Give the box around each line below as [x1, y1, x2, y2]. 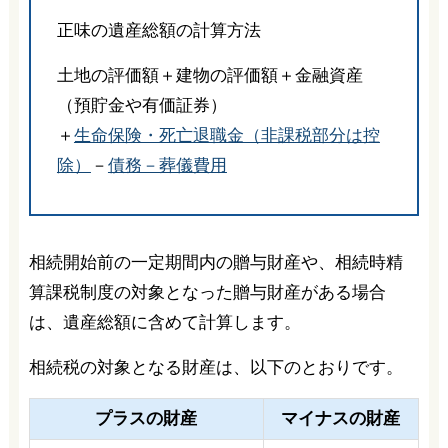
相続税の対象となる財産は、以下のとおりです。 [28, 357, 403, 377]
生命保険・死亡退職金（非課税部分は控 [73, 125, 380, 145]
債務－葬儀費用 [107, 155, 227, 175]
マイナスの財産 [281, 408, 401, 428]
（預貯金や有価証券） [56, 95, 227, 115]
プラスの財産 [95, 408, 198, 428]
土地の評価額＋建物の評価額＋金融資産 [56, 65, 363, 85]
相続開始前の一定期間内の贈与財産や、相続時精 [28, 252, 403, 272]
